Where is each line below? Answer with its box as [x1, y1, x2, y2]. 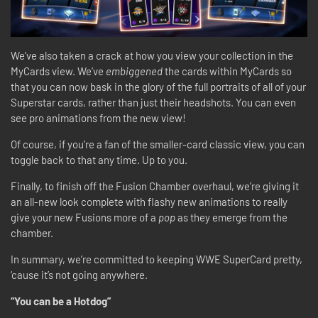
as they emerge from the [175, 210, 287, 224]
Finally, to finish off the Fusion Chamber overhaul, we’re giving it [11, 179, 299, 192]
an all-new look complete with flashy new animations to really [11, 194, 287, 208]
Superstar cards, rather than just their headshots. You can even [11, 95, 296, 109]
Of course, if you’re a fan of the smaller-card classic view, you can [11, 137, 305, 150]
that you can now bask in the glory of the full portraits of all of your [11, 79, 306, 93]
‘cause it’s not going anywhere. [11, 268, 150, 281]
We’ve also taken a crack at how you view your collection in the [11, 48, 293, 62]
